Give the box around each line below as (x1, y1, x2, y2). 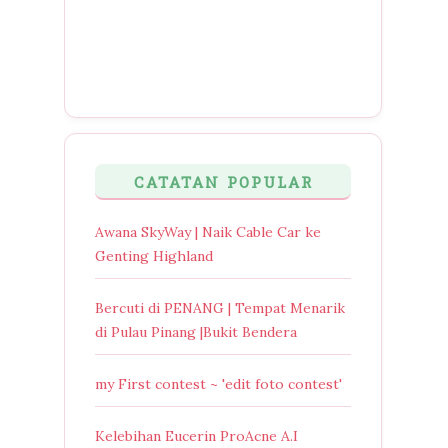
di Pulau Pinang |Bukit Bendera (95, 322, 297, 341)
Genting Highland (95, 246, 213, 265)
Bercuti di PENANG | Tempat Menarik (95, 298, 345, 317)
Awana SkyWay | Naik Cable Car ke (95, 222, 321, 241)
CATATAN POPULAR (133, 172, 313, 195)
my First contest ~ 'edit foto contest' (95, 374, 342, 393)
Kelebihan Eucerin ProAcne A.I (95, 426, 298, 445)
